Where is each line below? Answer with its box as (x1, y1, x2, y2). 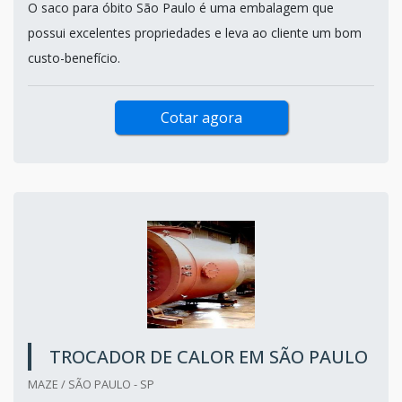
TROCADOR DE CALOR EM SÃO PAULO (49, 344, 368, 369)
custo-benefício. (28, 48, 120, 66)
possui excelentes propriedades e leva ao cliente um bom (28, 23, 362, 41)
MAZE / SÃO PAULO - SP (28, 375, 154, 392)
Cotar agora (160, 107, 242, 127)
